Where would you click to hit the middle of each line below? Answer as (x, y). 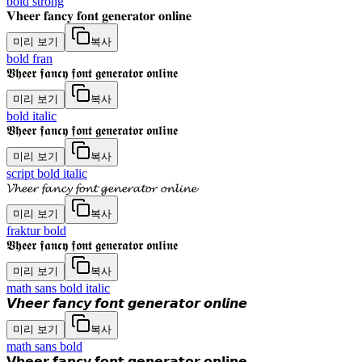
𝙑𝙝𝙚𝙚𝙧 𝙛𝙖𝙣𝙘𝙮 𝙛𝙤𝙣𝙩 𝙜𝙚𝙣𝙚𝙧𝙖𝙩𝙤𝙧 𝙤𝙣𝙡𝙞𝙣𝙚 (127, 303)
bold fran (29, 59)
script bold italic (47, 173)
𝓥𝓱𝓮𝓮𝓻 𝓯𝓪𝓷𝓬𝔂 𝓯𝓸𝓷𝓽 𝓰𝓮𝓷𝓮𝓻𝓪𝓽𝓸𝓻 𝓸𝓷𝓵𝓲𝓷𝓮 (101, 188)
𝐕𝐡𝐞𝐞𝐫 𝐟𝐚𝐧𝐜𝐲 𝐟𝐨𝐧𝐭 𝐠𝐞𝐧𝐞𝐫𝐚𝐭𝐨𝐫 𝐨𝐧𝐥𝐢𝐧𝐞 (99, 16)
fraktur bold (36, 231)
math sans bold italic (58, 288)
